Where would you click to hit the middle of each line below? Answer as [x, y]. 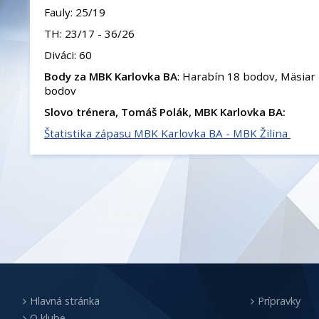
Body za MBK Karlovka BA [111, 76]
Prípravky [279, 301]
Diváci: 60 [68, 55]
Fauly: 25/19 [75, 12]
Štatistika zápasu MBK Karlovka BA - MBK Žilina [167, 133]
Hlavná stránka [65, 301]
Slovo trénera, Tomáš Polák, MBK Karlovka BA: [165, 112]
